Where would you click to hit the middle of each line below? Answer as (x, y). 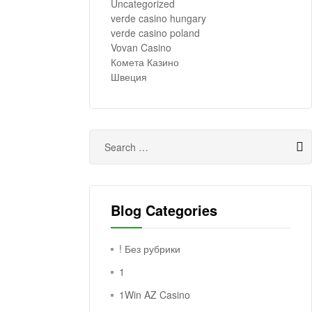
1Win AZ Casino (155, 295)
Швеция (129, 77)
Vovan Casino (141, 48)
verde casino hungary (158, 18)
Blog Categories (164, 210)
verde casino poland (155, 33)
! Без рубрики (150, 249)
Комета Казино (145, 62)
